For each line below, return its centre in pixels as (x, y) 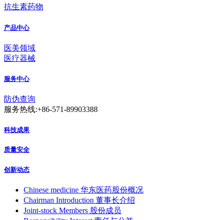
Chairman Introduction (59, 200)
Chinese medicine (51, 190)
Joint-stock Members (56, 210)
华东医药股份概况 (112, 190)
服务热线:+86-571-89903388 (51, 110)
